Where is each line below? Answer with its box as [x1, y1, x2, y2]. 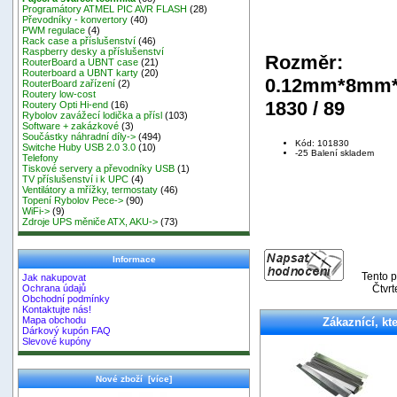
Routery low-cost [22, 89, 97, 100]
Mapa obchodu [22, 315, 87, 326]
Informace [112, 253, 156, 264]
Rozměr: [265, 51, 343, 74]
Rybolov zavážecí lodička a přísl [22, 110, 163, 121]
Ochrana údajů [22, 283, 87, 294]
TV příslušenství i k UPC [22, 174, 129, 185]
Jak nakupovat [22, 272, 87, 284]
